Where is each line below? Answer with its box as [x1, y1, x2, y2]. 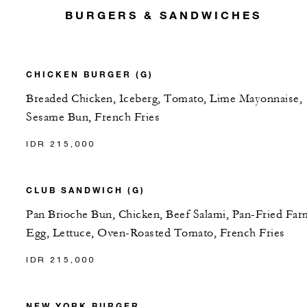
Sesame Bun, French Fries [26, 110, 160, 125]
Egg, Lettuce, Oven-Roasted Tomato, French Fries [26, 226, 285, 241]
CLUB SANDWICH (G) [26, 184, 145, 196]
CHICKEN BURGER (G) [26, 69, 153, 80]
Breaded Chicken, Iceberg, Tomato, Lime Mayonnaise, [26, 92, 302, 106]
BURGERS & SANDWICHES [65, 8, 262, 21]
